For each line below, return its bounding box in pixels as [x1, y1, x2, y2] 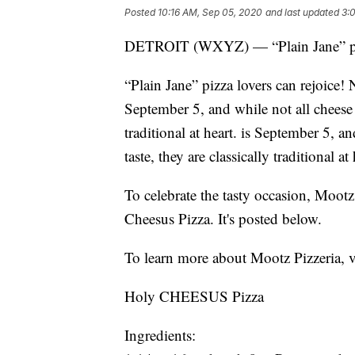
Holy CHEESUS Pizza [124, 285, 264, 306]
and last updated [265, 6, 339, 18]
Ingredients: [124, 324, 196, 345]
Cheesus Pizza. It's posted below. [124, 208, 322, 228]
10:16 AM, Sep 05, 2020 [158, 6, 262, 18]
